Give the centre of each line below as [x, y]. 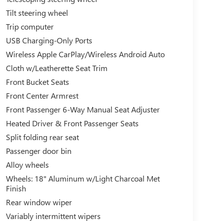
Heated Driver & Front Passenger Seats [72, 123]
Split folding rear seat [42, 137]
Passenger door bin [38, 150]
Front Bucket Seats [37, 81]
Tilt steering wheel [37, 12]
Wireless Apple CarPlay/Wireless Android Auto [85, 54]
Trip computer [30, 26]
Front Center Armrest [42, 95]
